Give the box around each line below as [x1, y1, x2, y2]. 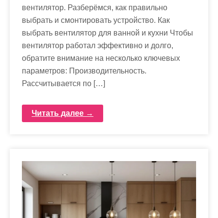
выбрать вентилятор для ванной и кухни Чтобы [22, 29, 193, 37]
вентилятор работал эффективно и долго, [22, 41, 173, 50]
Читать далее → [32, 109, 93, 117]
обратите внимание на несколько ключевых [22, 54, 180, 62]
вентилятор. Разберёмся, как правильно [22, 3, 167, 12]
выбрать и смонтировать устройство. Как [22, 16, 170, 24]
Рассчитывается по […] [22, 79, 105, 88]
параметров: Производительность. [22, 67, 146, 75]
